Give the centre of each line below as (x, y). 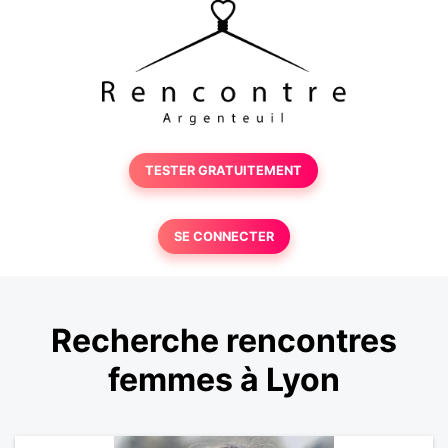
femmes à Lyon (224, 380)
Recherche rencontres (224, 341)
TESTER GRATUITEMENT (224, 170)
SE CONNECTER (223, 236)
